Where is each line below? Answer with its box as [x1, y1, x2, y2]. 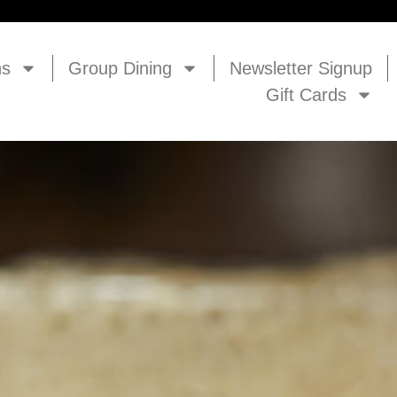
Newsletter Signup [229, 58, 372, 78]
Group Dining [67, 58, 172, 78]
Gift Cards [265, 85, 346, 105]
